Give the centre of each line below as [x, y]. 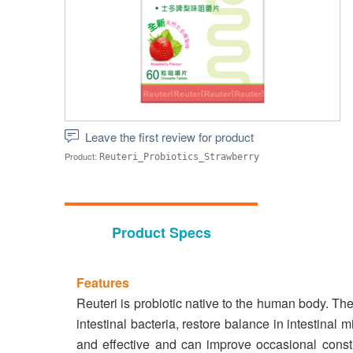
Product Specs [161, 232]
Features [103, 282]
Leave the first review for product [169, 137]
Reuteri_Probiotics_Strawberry [179, 157]
